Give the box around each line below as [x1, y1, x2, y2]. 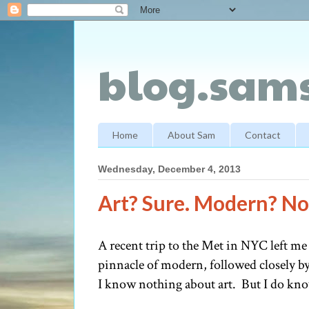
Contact [245, 128, 281, 141]
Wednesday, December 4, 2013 [98, 163, 241, 175]
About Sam [168, 128, 215, 141]
